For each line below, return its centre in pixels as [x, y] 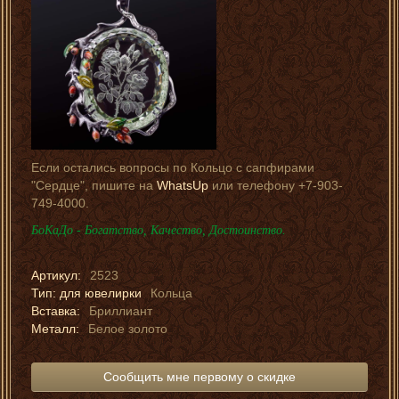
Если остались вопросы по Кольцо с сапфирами [173, 168]
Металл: [55, 329]
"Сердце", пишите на [94, 186]
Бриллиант [121, 311]
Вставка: [56, 311]
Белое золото [128, 329]
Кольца [171, 293]
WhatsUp [183, 186]
